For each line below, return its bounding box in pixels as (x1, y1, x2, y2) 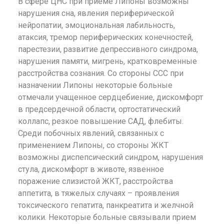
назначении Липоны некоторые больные (18, 80, 172, 90)
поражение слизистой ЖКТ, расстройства (18, 176, 173, 186)
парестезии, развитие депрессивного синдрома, (18, 44, 198, 54)
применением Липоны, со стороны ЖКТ (18, 140, 168, 150)
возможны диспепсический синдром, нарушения (18, 152, 203, 162)
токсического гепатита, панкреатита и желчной (18, 200, 193, 210)
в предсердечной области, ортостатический (18, 104, 180, 114)
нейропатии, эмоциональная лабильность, (18, 20, 175, 30)
